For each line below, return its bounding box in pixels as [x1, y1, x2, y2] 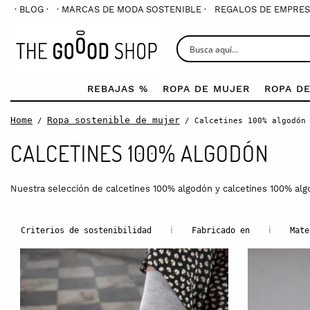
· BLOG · [15, 4, 48, 15]
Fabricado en [192, 225, 250, 235]
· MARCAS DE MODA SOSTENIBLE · [57, 4, 206, 15]
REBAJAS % [86, 82, 148, 94]
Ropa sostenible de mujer [47, 114, 180, 125]
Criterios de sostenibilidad [21, 225, 152, 235]
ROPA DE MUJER [162, 82, 250, 94]
